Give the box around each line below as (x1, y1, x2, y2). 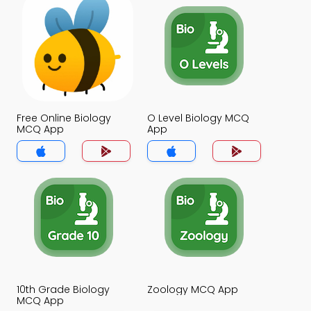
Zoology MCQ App (147, 283, 238, 296)
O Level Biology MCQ (147, 111, 249, 125)
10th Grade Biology (17, 283, 110, 296)
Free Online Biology (17, 111, 111, 125)
